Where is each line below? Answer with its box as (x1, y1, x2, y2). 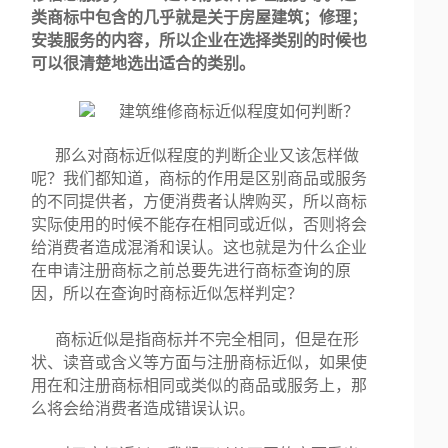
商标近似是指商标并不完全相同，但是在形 (55, 330, 360, 348)
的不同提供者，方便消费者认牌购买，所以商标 (31, 192, 368, 210)
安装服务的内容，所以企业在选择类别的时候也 (31, 31, 368, 49)
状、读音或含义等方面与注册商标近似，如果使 (31, 353, 368, 371)
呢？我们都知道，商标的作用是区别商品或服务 (31, 169, 368, 187)
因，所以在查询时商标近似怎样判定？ (31, 284, 304, 302)
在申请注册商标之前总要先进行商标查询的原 (31, 261, 352, 279)
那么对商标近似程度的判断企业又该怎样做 (55, 146, 360, 164)
